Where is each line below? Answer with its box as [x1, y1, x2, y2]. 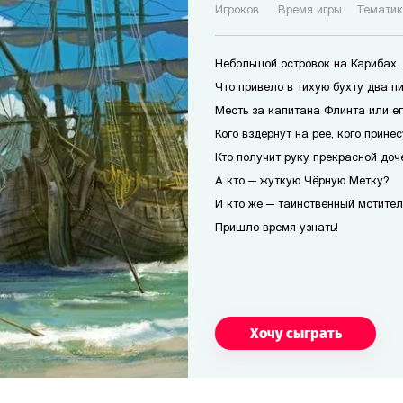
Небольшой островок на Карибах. [215, 58, 399, 70]
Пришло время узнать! [215, 222, 338, 234]
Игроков [215, 4, 259, 16]
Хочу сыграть [249, 324, 342, 342]
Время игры [278, 4, 342, 16]
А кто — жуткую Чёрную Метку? [215, 175, 390, 187]
